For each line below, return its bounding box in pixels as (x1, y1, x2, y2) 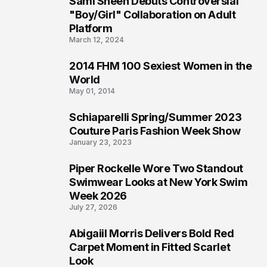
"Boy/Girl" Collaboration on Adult (69, 8, 236, 21)
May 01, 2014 (69, 86, 115, 96)
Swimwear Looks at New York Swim (69, 176, 248, 189)
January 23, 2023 (69, 138, 132, 147)
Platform (69, 22, 113, 35)
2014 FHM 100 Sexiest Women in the (69, 60, 252, 73)
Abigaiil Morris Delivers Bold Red (69, 227, 234, 240)
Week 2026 (69, 190, 127, 203)
